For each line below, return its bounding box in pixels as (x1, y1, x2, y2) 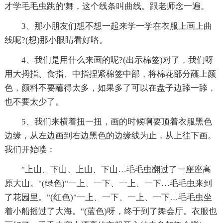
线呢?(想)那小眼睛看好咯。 (4, 35, 108, 45)
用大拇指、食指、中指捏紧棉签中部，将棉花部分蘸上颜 (4, 69, 216, 79)
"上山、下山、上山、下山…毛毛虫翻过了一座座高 (4, 165, 211, 175)
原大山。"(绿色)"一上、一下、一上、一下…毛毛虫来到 (4, 179, 212, 189)
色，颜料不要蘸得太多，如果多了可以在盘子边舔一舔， (4, 83, 216, 93)
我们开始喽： (4, 145, 55, 155)
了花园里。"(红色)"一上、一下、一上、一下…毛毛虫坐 (4, 193, 212, 203)
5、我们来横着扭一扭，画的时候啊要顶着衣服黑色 (4, 117, 212, 127)
